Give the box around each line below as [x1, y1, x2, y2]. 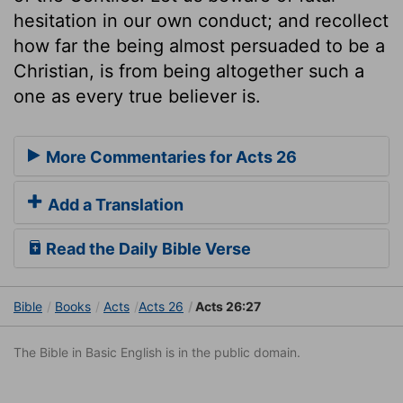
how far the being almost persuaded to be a [13, 34, 385, 57]
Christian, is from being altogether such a [13, 59, 364, 82]
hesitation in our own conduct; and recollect [13, 9, 389, 31]
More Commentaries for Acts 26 [42, 148, 297, 167]
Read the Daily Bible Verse [42, 239, 251, 259]
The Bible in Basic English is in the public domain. [13, 345, 300, 361]
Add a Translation [44, 195, 184, 215]
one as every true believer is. [13, 85, 261, 107]
